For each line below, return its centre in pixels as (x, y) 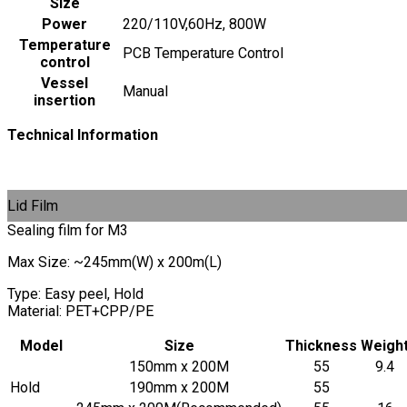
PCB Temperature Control (203, 53)
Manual (145, 91)
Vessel (65, 83)
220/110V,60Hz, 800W (194, 24)
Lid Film (33, 205)
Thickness (321, 345)
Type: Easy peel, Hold (75, 293)
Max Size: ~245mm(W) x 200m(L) (114, 262)
